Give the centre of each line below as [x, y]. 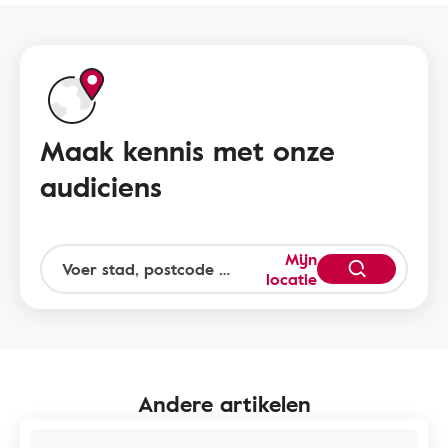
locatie [291, 279]
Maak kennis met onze [187, 150]
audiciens [101, 186]
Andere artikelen [224, 403]
